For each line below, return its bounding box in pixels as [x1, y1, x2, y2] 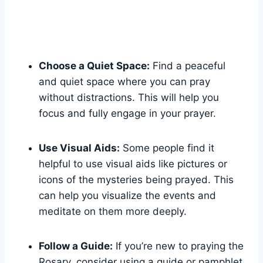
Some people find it [120, 142, 214, 154]
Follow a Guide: [39, 240, 113, 252]
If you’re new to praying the [113, 240, 244, 252]
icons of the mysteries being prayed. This [39, 174, 234, 186]
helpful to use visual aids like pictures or [39, 158, 227, 170]
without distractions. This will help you [39, 92, 219, 104]
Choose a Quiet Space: [39, 60, 150, 72]
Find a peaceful [150, 60, 225, 72]
